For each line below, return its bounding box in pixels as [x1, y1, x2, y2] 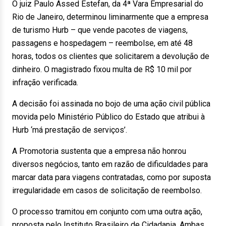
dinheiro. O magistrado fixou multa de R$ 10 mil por [12, 65, 192, 74]
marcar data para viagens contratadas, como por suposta [12, 173, 211, 182]
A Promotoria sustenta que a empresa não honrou [12, 146, 186, 156]
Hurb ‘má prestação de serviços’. [12, 125, 127, 135]
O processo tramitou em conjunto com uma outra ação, [12, 207, 202, 216]
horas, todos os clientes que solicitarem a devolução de [12, 51, 209, 61]
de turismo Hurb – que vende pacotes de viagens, [12, 25, 188, 35]
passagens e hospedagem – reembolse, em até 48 [12, 38, 193, 48]
